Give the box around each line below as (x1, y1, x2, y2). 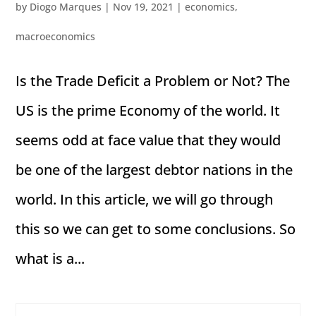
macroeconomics (16, 29, 96, 43)
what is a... (16, 248, 85, 268)
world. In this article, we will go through (16, 189, 274, 209)
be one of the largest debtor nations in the (16, 159, 293, 179)
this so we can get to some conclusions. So (16, 219, 296, 238)
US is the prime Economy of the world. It (16, 100, 281, 120)
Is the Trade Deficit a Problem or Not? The (16, 71, 291, 90)
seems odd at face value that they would (16, 130, 281, 150)
